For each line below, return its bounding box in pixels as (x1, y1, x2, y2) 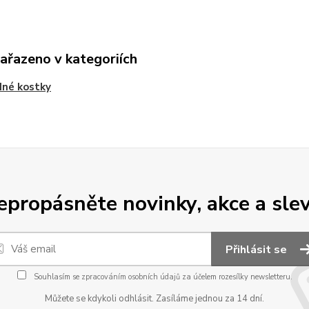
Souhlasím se (31, 272, 81, 282)
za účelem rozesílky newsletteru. (179, 272, 292, 282)
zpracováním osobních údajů (81, 272, 180, 282)
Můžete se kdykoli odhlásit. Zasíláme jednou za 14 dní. (45, 292, 264, 305)
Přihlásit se (226, 242, 290, 257)
